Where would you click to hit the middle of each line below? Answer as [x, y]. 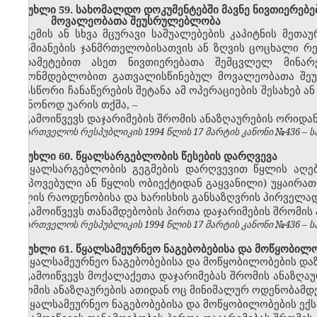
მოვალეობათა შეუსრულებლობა [136, 21]
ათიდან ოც [158, 290]
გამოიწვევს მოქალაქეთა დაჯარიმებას [127, 276]
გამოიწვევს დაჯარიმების [90, 119]
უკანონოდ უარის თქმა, [71, 104]
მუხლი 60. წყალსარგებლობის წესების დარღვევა [144, 156]
